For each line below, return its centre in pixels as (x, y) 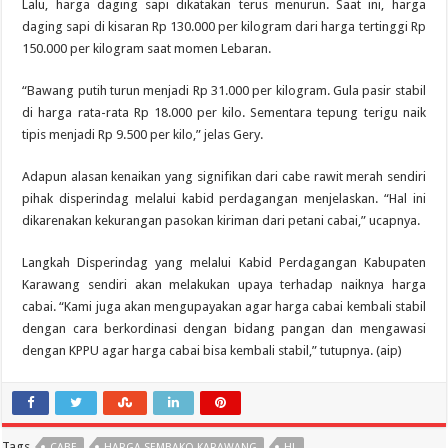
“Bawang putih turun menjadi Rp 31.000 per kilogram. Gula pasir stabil (224, 90)
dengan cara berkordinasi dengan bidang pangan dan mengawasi (224, 328)
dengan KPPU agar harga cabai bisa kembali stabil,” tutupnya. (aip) (212, 350)
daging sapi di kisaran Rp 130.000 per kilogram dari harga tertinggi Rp (224, 26)
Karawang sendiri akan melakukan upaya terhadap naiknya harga (224, 284)
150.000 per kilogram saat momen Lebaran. (147, 48)
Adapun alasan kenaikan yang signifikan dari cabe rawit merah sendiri (224, 176)
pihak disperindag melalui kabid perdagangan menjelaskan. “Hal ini (224, 198)
